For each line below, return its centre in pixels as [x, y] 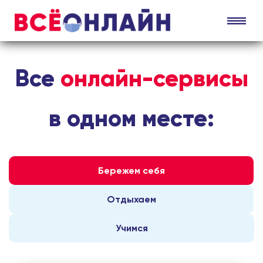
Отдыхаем [131, 199]
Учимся [131, 228]
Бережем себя [131, 171]
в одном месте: [131, 118]
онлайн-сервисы [154, 78]
